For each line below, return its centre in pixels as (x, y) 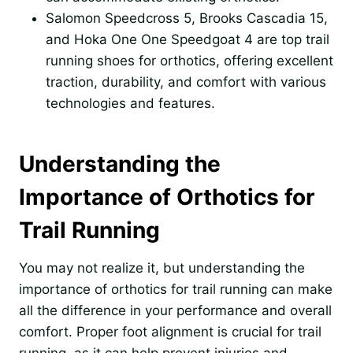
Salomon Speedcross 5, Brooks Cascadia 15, (187, 19)
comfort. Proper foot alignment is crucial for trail (170, 332)
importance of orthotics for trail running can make (176, 290)
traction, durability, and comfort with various (186, 82)
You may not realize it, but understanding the (162, 268)
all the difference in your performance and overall (175, 311)
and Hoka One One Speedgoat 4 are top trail (188, 40)
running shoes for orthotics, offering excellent (190, 61)
